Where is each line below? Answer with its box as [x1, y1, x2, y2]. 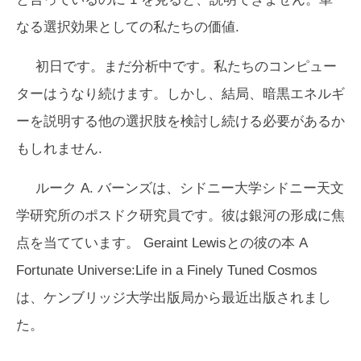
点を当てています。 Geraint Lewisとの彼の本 [16, 234, 295, 251]
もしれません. [16, 140, 102, 156]
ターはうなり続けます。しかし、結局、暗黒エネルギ [16, 85, 345, 102]
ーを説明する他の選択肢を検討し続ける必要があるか [16, 113, 345, 129]
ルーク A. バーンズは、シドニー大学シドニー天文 [35, 180, 344, 196]
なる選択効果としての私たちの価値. [16, 19, 239, 35]
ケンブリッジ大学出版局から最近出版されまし [44, 289, 331, 305]
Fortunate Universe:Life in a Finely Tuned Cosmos [16, 262, 317, 278]
